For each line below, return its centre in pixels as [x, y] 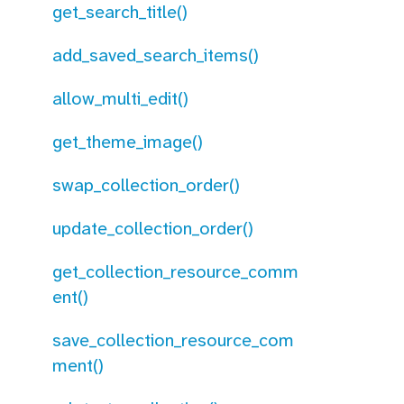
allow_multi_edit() [120, 98]
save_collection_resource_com [173, 340]
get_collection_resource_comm [175, 271]
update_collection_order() [153, 228]
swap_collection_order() [146, 185]
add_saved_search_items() [156, 55]
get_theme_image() [128, 142]
